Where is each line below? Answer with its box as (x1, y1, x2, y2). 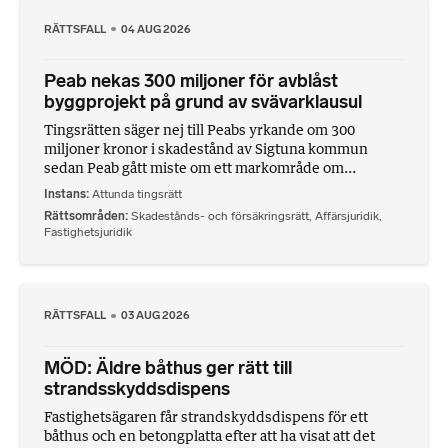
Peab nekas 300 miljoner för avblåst (44, 69, 338, 92)
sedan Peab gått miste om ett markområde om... (44, 158, 356, 176)
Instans (44, 187, 86, 202)
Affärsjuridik (315, 209, 379, 224)
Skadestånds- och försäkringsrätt (131, 209, 309, 224)
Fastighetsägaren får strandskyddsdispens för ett (44, 407, 368, 425)
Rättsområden (44, 209, 125, 224)
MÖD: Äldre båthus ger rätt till (44, 356, 292, 379)
